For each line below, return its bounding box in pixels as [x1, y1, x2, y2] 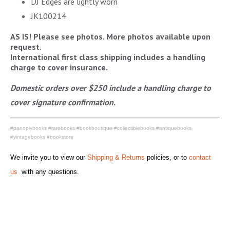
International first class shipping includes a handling [10, 51, 205, 62]
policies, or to [145, 153, 189, 161]
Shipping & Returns [87, 153, 145, 161]
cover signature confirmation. [10, 97, 116, 107]
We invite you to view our [10, 153, 87, 161]
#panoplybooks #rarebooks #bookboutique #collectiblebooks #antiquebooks [10, 125, 191, 131]
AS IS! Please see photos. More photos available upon [10, 31, 210, 42]
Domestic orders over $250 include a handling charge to [10, 82, 211, 93]
